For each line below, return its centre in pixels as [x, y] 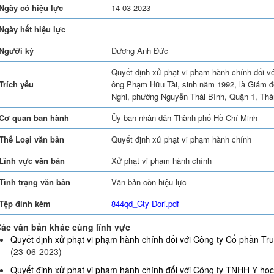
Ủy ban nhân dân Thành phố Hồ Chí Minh [184, 118]
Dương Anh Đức [139, 51]
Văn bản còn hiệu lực [149, 182]
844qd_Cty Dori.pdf [145, 204]
